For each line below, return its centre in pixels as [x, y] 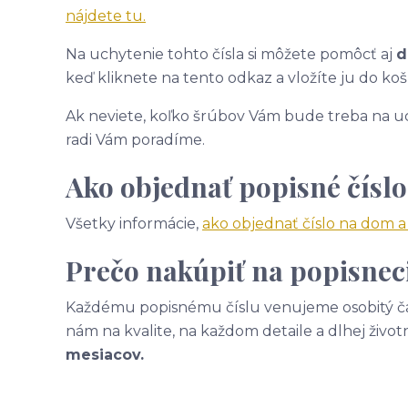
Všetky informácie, [134, 224]
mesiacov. [105, 355]
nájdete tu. [106, 16]
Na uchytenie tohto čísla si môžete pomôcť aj [231, 54]
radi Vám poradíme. [135, 140]
